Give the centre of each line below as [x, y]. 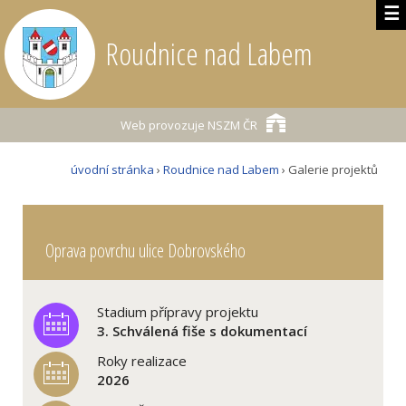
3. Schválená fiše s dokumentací [202, 331]
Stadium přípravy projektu [178, 312]
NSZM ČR [231, 125]
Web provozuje [163, 125]
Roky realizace [142, 361]
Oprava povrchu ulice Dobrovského [145, 251]
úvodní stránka [112, 169]
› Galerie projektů [331, 169]
